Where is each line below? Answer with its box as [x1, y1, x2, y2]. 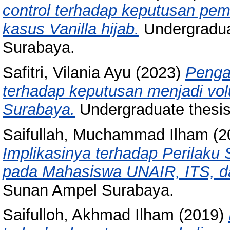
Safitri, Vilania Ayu [3, 63, 131, 82]
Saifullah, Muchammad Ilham [3, 125, 208, 144]
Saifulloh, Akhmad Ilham [3, 206, 174, 224]
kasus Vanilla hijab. [3, 20, 139, 39]
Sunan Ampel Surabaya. [3, 181, 174, 199]
